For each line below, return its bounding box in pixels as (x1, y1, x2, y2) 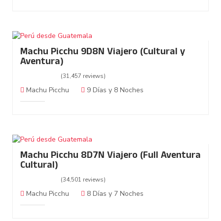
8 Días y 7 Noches (85, 189, 144, 199)
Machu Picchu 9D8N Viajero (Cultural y (20, 44, 185, 61)
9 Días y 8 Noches (85, 85, 144, 95)
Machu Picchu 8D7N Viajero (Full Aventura (20, 148, 201, 165)
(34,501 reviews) (61, 176, 106, 184)
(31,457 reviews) (61, 72, 106, 80)
